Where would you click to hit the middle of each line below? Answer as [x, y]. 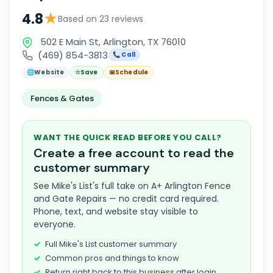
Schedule [132, 72]
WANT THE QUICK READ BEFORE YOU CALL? [128, 137]
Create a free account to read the [134, 153]
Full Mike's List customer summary [111, 244]
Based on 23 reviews [101, 19]
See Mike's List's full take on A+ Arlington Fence [132, 186]
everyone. [55, 224]
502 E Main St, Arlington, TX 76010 [112, 42]
